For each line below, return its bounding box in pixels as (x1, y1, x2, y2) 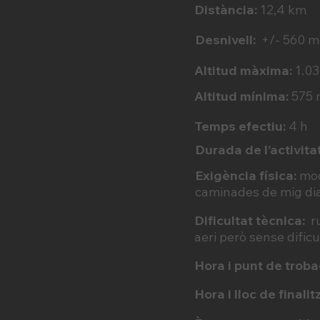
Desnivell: (195, 31, 259, 48)
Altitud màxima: (194, 62, 295, 79)
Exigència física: (195, 167, 296, 184)
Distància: (194, 1, 260, 18)
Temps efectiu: (194, 118, 289, 134)
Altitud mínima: (194, 88, 291, 104)
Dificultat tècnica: (194, 212, 311, 229)
